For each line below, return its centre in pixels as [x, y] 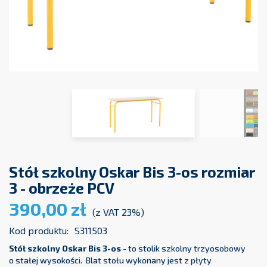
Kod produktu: [39, 231]
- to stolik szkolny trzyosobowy [183, 249]
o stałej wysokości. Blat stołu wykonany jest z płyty [110, 260]
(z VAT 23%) [118, 212]
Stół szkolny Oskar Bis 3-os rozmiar [132, 172]
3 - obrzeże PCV [62, 188]
